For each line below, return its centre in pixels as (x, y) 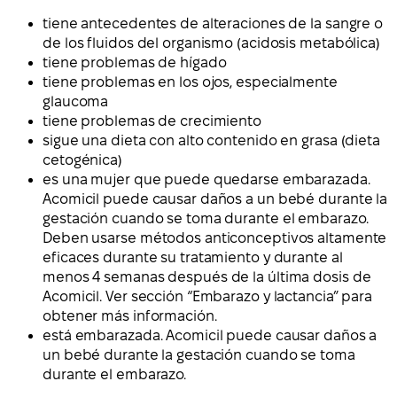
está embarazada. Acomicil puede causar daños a (210, 336)
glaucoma (76, 102)
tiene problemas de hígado (135, 63)
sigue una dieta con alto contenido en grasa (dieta (211, 141)
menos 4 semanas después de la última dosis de (207, 277)
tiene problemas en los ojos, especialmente (190, 82)
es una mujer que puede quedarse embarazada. (206, 180)
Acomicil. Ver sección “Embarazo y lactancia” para (208, 297)
